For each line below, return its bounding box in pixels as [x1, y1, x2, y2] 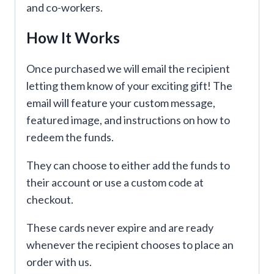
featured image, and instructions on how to [26, 113, 230, 127]
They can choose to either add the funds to [26, 158, 230, 172]
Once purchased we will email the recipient [26, 62, 230, 76]
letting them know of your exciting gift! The [26, 79, 232, 93]
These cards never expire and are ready [26, 221, 213, 235]
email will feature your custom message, [26, 96, 215, 110]
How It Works [26, 29, 120, 47]
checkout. [26, 193, 73, 207]
